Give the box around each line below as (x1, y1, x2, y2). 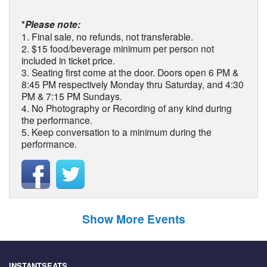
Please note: (25, 17, 80, 32)
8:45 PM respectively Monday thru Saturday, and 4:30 (21, 77, 244, 91)
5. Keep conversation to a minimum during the (21, 125, 212, 139)
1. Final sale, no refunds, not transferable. (21, 30, 193, 44)
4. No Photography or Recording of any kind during (21, 101, 232, 115)
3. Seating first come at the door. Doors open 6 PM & (21, 66, 238, 79)
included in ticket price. (21, 54, 115, 67)
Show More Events (82, 210, 185, 227)
